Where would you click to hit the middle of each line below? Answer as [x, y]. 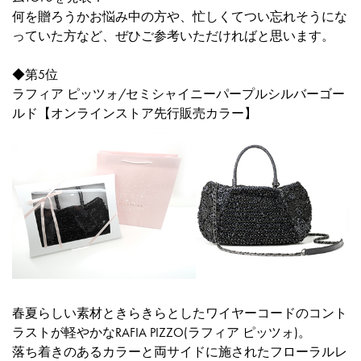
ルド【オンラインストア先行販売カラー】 [135, 113]
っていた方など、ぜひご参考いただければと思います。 [173, 36]
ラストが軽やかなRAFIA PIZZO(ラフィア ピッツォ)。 [162, 332]
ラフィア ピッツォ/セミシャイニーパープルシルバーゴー [178, 94]
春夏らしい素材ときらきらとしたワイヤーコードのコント [180, 313]
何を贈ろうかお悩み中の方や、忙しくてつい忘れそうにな [180, 17]
